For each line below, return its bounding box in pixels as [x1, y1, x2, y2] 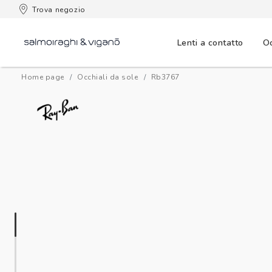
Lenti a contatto [177, 36, 243, 49]
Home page [21, 72, 64, 82]
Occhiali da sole [77, 72, 138, 82]
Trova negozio [32, 4, 86, 15]
